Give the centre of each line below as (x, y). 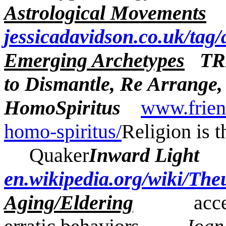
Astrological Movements (105, 13)
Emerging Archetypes (94, 60)
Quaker (46, 155)
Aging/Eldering (69, 203)
